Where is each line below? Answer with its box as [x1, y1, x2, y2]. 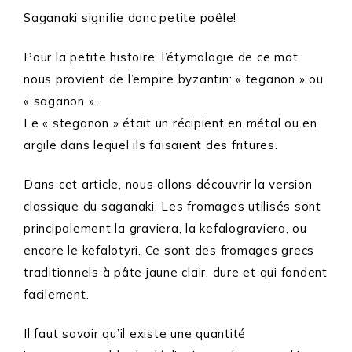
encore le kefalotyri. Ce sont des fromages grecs [24, 243, 314, 258]
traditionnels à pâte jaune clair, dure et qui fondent [24, 265, 328, 280]
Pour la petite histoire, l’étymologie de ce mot [24, 49, 299, 65]
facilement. [24, 287, 90, 302]
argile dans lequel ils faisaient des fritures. [24, 137, 278, 153]
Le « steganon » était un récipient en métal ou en [24, 115, 317, 131]
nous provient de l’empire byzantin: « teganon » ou [24, 71, 324, 87]
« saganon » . [24, 93, 101, 109]
